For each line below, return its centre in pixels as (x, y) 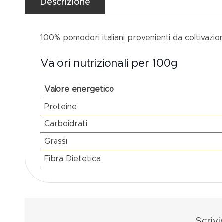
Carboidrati (65, 124)
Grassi (55, 141)
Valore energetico (79, 89)
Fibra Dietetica (72, 159)
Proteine (60, 107)
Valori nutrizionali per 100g (109, 64)
